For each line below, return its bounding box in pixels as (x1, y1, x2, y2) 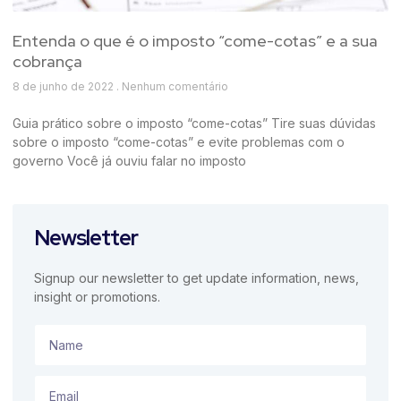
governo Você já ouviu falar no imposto (13, 153, 246, 169)
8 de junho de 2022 (13, 80, 116, 94)
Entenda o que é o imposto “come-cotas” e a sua (13, 30, 378, 52)
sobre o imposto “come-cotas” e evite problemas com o (13, 134, 345, 150)
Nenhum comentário (119, 80, 228, 94)
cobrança (13, 51, 82, 73)
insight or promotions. (34, 289, 160, 305)
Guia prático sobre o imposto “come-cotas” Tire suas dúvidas (13, 115, 376, 132)
